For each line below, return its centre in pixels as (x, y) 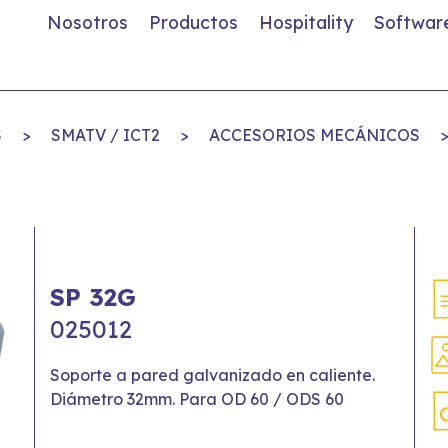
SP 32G (93, 297)
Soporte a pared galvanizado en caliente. (212, 375)
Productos (193, 22)
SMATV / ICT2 (105, 135)
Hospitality (306, 22)
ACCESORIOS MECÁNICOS (314, 135)
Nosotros (87, 22)
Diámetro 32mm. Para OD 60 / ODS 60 (197, 399)
